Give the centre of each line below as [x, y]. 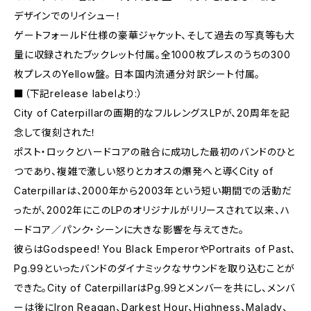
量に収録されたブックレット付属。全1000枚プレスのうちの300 [152, 54]
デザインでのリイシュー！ [68, 16]
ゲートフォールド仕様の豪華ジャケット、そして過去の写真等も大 [154, 35]
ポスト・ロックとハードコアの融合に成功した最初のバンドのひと [154, 152]
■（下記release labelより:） [78, 93]
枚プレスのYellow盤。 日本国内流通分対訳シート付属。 [137, 74]
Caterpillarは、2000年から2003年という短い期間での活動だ [153, 191]
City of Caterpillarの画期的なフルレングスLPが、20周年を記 [152, 113]
